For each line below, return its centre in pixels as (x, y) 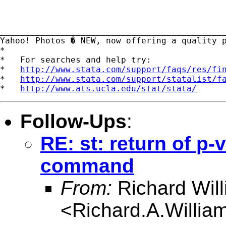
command (87, 165)
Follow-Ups (73, 121)
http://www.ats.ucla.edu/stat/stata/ (108, 88)
